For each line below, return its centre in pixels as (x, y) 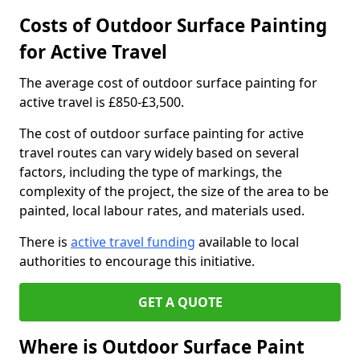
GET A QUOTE (180, 302)
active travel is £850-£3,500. (102, 102)
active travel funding (133, 242)
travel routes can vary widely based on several (159, 153)
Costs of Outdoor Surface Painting (173, 25)
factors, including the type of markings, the (151, 172)
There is (45, 242)
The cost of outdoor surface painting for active (162, 133)
